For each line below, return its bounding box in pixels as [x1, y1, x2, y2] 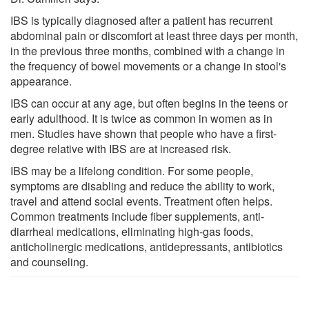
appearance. [10, 72, 72, 89]
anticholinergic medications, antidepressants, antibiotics [10, 238, 283, 255]
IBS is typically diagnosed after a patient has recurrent [10, 12, 272, 28]
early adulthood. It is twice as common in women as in [10, 110, 272, 126]
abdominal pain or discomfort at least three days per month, [10, 27, 298, 43]
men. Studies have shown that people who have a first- [10, 125, 277, 141]
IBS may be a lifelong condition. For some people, [10, 162, 253, 179]
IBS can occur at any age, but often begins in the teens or [10, 94, 288, 111]
